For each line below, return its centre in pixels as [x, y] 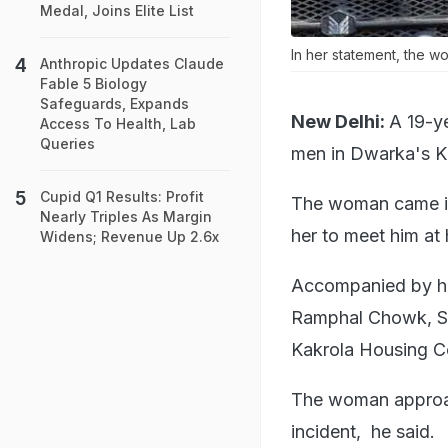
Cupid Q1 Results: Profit [122, 196]
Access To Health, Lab [118, 123]
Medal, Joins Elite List [117, 10]
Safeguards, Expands [114, 103]
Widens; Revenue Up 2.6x [129, 236]
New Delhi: [338, 121]
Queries [67, 143]
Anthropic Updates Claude [132, 63]
